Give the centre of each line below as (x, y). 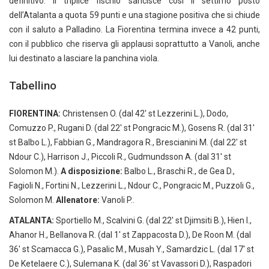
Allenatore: (79, 200)
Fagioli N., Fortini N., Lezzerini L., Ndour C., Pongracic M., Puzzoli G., (132, 185)
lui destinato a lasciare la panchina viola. (84, 58)
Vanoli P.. (118, 200)
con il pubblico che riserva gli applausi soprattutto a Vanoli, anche (134, 44)
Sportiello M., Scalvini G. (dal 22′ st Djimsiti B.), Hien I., (153, 220)
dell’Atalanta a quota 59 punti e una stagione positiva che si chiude (134, 15)
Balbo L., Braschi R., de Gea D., (179, 171)
